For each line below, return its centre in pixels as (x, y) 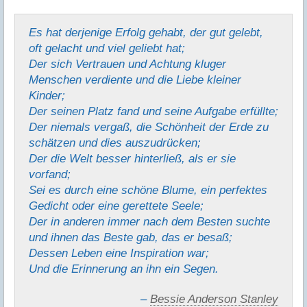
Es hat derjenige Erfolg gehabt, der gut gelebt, (146, 32)
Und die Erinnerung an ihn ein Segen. (124, 268)
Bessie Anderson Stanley (214, 299)
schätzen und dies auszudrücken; (115, 142)
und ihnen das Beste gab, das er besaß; (131, 237)
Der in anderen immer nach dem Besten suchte (149, 221)
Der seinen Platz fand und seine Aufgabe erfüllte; (153, 111)
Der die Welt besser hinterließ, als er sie (132, 158)
